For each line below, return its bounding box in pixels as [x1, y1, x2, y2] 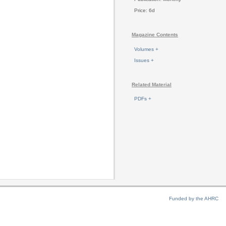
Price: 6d [134, 7, 155, 13]
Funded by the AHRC [169, 195, 218, 201]
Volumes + [134, 46, 158, 52]
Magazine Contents [132, 31, 178, 37]
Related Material [132, 81, 172, 87]
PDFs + [134, 96, 151, 102]
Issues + [134, 57, 154, 63]
